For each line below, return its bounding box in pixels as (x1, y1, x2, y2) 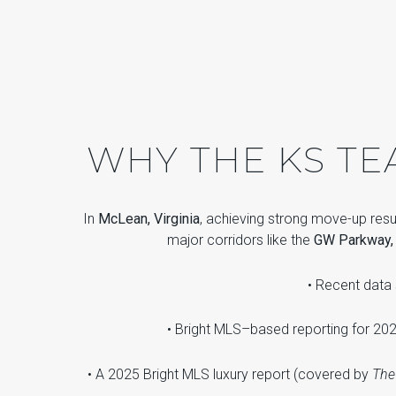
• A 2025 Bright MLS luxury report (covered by (87, 366, 372, 384)
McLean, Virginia (97, 210, 200, 228)
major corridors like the (167, 232, 314, 249)
